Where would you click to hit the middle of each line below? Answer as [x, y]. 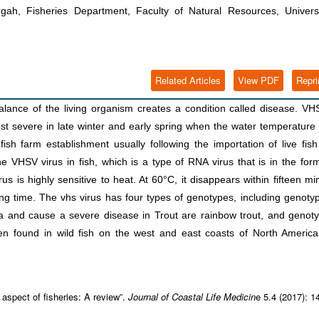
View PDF [258, 80]
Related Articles [188, 80]
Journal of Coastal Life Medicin [192, 297]
